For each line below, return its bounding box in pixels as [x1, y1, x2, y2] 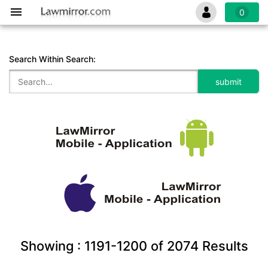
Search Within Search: [9, 54, 96, 64]
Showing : [20, 238, 84, 254]
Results [198, 238, 248, 254]
